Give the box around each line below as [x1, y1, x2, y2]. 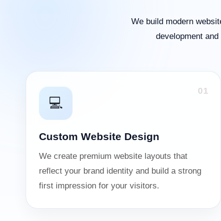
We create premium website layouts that [39, 151, 187, 161]
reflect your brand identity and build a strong [39, 166, 201, 176]
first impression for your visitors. [39, 181, 159, 190]
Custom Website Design [39, 131, 159, 142]
